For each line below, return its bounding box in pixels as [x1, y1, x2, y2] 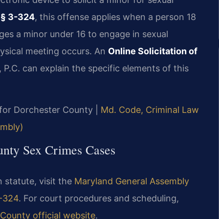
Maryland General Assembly [74, 176, 189, 187]
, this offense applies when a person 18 [35, 12, 196, 22]
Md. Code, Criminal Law [101, 104, 199, 115]
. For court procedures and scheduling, [19, 193, 179, 204]
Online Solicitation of [108, 46, 197, 57]
